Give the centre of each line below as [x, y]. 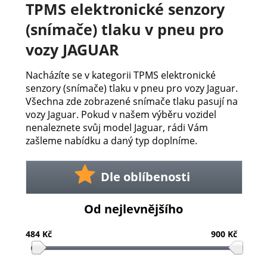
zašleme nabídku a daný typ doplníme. [111, 140]
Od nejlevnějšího [133, 209]
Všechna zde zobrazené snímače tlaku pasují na [131, 101]
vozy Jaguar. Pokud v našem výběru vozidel [121, 114]
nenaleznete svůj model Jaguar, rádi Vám [117, 127]
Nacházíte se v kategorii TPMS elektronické [120, 75]
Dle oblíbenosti [146, 177]
